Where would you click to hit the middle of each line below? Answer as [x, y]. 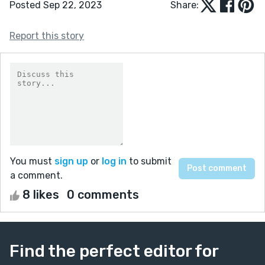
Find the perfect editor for [114, 251]
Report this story [47, 35]
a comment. [36, 175]
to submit [149, 161]
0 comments [103, 194]
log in [114, 161]
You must [32, 161]
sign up [71, 161]
